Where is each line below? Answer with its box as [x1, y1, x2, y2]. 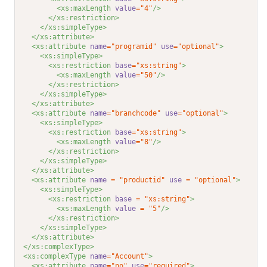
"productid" [119, 176, 166, 185]
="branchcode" [107, 109, 162, 118]
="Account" [107, 252, 149, 261]
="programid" [107, 42, 157, 51]
